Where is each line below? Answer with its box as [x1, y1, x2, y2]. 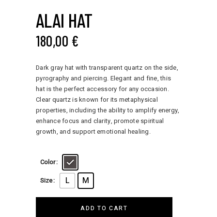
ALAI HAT [36, 8, 93, 31]
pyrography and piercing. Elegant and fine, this [36, 73, 171, 83]
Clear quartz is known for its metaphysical [36, 94, 158, 104]
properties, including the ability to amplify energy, [36, 105, 180, 115]
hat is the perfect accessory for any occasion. [36, 84, 169, 93]
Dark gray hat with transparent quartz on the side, [36, 62, 178, 72]
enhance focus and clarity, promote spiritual [36, 116, 164, 125]
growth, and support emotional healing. [36, 126, 151, 136]
